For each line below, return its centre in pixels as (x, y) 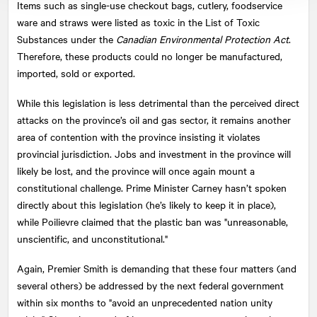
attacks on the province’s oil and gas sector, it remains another (154, 119)
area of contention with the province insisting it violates (139, 136)
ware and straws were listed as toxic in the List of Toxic (138, 22)
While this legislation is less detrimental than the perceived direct (158, 102)
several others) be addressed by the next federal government (150, 285)
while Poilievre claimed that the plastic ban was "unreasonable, (152, 221)
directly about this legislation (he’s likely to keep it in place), (146, 204)
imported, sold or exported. (76, 73)
